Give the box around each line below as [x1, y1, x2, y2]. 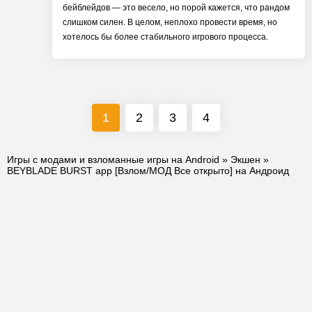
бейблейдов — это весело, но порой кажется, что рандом [63, 3, 290, 13]
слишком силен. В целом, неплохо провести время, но [63, 17, 277, 27]
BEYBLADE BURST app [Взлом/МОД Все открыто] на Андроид [7, 165, 289, 176]
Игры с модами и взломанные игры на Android [7, 154, 219, 165]
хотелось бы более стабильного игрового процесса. [63, 32, 268, 42]
